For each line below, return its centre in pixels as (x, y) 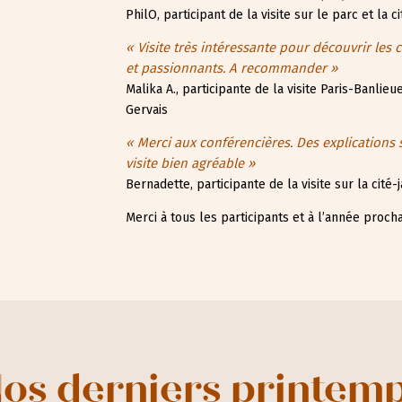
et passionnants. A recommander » (232, 69)
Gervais (147, 110)
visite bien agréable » (191, 164)
